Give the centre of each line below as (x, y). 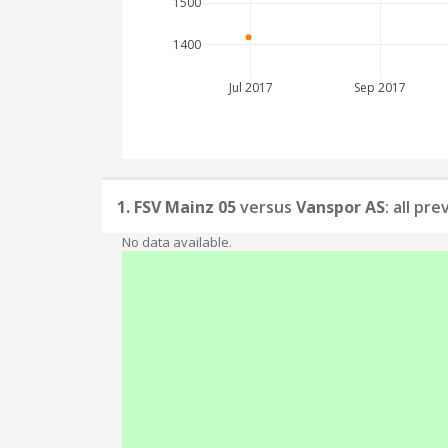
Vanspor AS (340, 207)
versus (266, 207)
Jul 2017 (249, 87)
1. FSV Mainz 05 (176, 207)
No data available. (177, 242)
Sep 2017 (380, 87)
